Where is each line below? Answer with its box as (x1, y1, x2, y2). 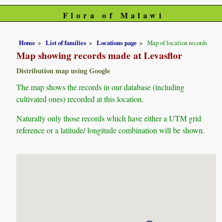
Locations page (97, 38, 137, 47)
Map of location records (147, 38, 208, 47)
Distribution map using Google (16, 65, 111, 76)
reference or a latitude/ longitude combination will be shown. (16, 124, 205, 135)
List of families (46, 38, 87, 47)
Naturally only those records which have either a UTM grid (16, 112, 202, 123)
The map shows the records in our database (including (16, 81, 185, 92)
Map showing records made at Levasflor (16, 48, 183, 62)
